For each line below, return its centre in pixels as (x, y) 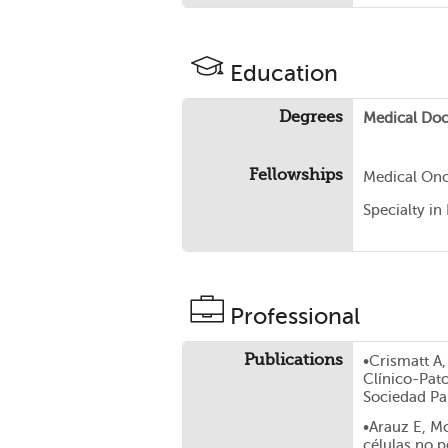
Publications (293, 360)
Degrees (311, 116)
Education (284, 72)
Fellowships (296, 174)
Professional (295, 316)
